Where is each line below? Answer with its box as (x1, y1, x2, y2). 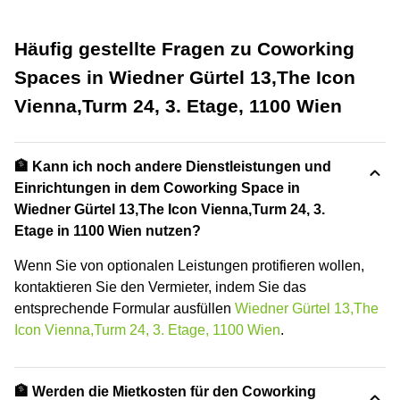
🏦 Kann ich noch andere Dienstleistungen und (14, 159, 331, 174)
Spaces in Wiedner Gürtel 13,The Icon (14, 67, 355, 87)
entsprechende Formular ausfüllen (14, 301, 235, 316)
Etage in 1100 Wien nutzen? (14, 223, 201, 238)
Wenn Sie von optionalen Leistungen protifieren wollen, (14, 258, 364, 273)
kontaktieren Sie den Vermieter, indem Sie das (14, 279, 306, 295)
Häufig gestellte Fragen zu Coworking (14, 38, 354, 59)
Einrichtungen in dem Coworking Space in (14, 180, 300, 196)
